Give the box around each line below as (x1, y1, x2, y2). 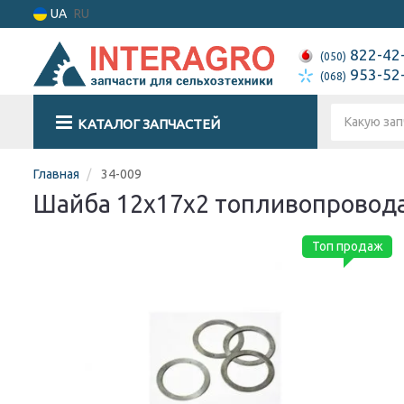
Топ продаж (311, 239, 383, 253)
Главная (33, 167, 79, 181)
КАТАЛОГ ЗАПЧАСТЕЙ (78, 116, 220, 132)
